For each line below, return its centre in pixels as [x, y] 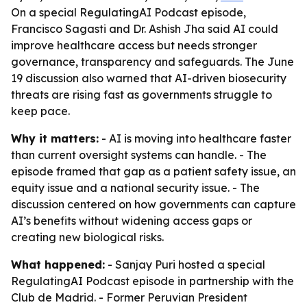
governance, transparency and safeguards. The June [152, 62]
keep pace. [40, 111]
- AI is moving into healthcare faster [195, 138]
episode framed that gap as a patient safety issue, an [153, 171]
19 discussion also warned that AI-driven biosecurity [149, 78]
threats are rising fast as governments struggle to [142, 95]
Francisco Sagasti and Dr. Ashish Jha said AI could [145, 29]
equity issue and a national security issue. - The [135, 188]
